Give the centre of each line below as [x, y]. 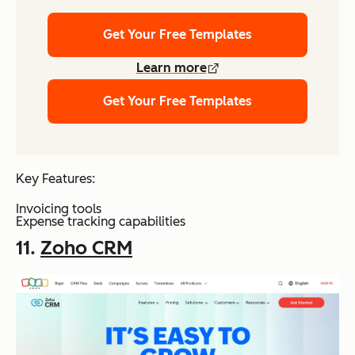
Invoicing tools [59, 208]
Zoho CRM [86, 247]
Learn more [171, 67]
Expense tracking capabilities [101, 221]
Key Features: [55, 178]
